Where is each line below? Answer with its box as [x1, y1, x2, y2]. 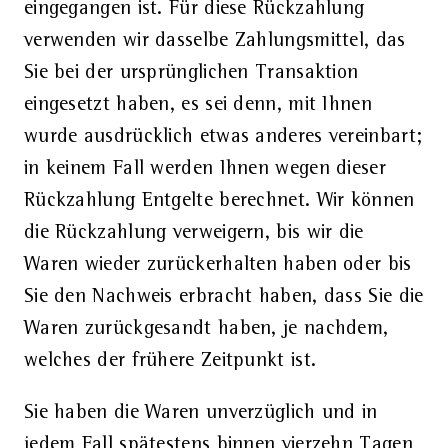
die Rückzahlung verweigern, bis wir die [23, 222, 364, 243]
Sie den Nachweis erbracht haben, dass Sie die [23, 286, 424, 307]
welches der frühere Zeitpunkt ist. [23, 350, 317, 371]
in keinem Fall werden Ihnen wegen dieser [23, 158, 386, 179]
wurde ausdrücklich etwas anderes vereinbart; [23, 126, 423, 147]
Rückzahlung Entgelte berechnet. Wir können [23, 190, 415, 211]
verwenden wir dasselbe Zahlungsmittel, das [23, 30, 406, 51]
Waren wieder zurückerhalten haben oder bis [23, 254, 412, 275]
